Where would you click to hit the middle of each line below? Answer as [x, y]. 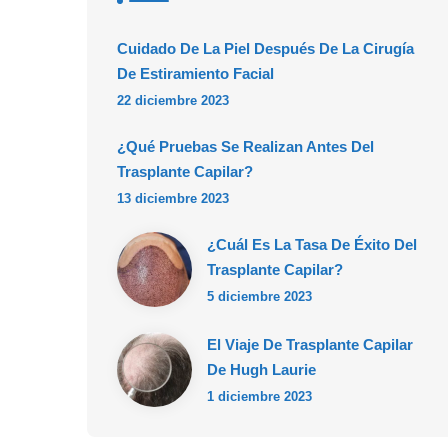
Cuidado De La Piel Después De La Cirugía [265, 49]
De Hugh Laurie [261, 370]
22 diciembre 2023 [173, 101]
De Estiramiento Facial [195, 74]
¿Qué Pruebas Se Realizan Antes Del [245, 147]
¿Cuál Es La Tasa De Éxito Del [312, 245]
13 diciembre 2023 [173, 199]
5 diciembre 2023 [259, 297]
